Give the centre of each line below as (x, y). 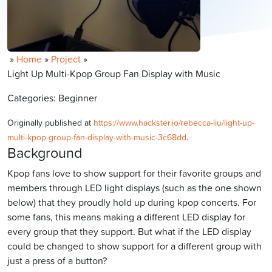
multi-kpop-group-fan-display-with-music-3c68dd (97, 137)
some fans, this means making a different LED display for (126, 217)
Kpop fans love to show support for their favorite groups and (134, 173)
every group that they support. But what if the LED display (129, 232)
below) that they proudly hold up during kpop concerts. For (132, 202)
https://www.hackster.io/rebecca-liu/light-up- (174, 123)
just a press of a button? (57, 261)
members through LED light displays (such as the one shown (134, 188)
